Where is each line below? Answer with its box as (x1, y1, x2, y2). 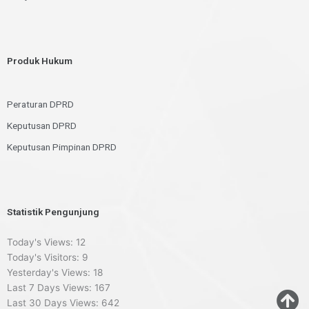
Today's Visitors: (7, 251, 82, 263)
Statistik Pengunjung (7, 206, 99, 217)
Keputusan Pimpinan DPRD (7, 141, 117, 152)
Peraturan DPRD (7, 98, 74, 110)
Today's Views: (7, 236, 76, 248)
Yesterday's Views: (7, 266, 93, 278)
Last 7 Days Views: (7, 281, 94, 293)
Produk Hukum (7, 54, 72, 66)
